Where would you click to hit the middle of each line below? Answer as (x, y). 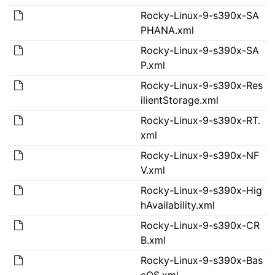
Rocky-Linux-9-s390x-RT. (200, 120)
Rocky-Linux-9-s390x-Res (201, 85)
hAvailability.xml (177, 205)
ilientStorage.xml (179, 100)
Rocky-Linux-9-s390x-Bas (201, 260)
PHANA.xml (167, 30)
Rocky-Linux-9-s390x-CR (200, 225)
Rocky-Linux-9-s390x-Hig (201, 190)
